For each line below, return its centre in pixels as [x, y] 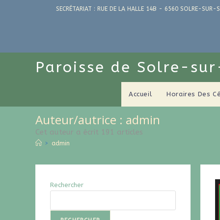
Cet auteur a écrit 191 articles [89, 132]
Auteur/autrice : [81, 120]
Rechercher [67, 185]
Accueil [140, 94]
